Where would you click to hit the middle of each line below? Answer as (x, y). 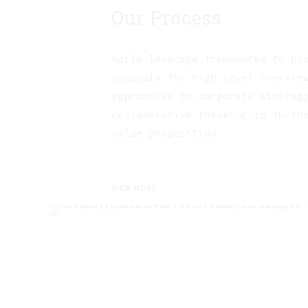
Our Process (166, 17)
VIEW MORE (134, 188)
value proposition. (167, 133)
